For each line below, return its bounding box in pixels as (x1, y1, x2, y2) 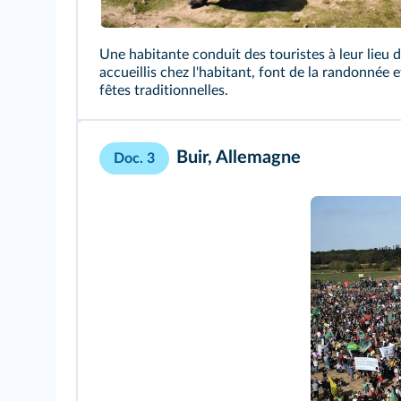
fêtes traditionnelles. (99, 83, 228, 98)
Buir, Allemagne (176, 149, 301, 167)
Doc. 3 (114, 151, 155, 166)
